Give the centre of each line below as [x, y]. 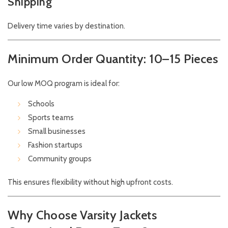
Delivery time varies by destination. [66, 26]
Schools [41, 104]
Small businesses [57, 132]
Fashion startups [55, 145]
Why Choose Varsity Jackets [82, 215]
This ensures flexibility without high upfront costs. [90, 182]
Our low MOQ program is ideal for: [64, 84]
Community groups [60, 159]
